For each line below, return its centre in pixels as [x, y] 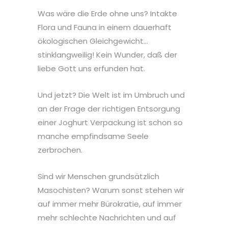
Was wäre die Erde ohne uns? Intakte [107, 13]
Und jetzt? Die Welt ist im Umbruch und [111, 95]
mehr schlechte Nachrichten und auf [107, 217]
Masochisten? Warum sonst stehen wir [111, 190]
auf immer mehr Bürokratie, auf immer [110, 204]
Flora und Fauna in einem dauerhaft [105, 27]
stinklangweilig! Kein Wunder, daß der [107, 54]
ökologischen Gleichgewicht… [93, 41]
